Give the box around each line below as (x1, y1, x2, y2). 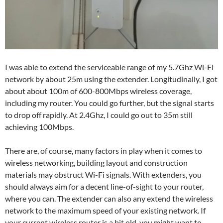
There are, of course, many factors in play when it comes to (5, 146, 202, 156)
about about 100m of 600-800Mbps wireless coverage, (5, 86, 192, 96)
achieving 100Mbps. (5, 122, 74, 132)
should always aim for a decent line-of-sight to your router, (5, 182, 204, 192)
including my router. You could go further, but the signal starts (5, 98, 214, 108)
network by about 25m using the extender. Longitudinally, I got (5, 74, 218, 84)
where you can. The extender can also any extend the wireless (5, 194, 213, 204)
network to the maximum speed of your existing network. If (5, 206, 206, 216)
